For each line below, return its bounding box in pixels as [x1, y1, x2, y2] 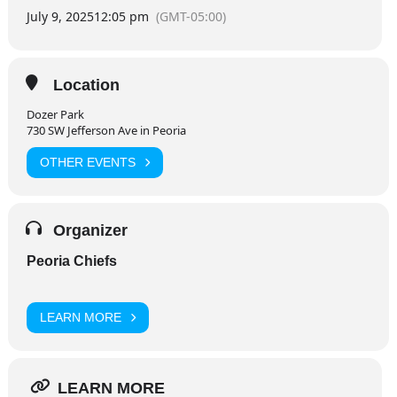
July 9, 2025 [26, 7, 94, 25]
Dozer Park [26, 105, 84, 122]
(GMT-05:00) [155, 7, 226, 25]
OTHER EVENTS [39, 155, 136, 170]
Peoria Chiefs [26, 253, 117, 269]
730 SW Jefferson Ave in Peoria [26, 121, 186, 138]
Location [52, 75, 120, 94]
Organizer [52, 221, 128, 239]
